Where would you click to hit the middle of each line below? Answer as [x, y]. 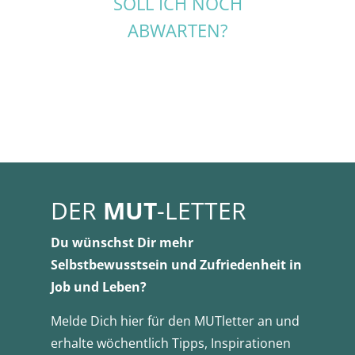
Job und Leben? [99, 286]
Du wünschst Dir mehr [122, 242]
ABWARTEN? [177, 30]
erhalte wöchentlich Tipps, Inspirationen [171, 343]
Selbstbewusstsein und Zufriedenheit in [176, 264]
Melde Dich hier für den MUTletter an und [175, 321]
